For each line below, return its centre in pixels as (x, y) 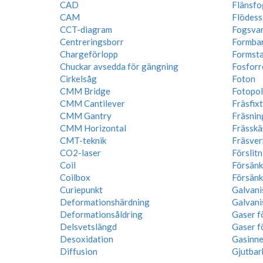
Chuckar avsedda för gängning (119, 66)
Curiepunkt (81, 190)
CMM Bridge (85, 91)
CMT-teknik (83, 140)
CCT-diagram (86, 29)
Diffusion (79, 251)
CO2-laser (80, 153)
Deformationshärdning (105, 202)
